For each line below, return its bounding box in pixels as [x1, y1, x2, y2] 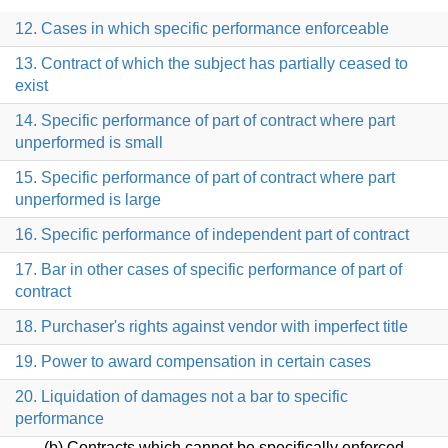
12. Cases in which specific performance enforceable [15, 20, 389, 38]
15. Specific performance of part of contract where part [15, 169, 395, 187]
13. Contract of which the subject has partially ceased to [15, 55, 408, 73]
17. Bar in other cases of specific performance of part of [15, 261, 402, 279]
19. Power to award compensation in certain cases [15, 353, 371, 371]
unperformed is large [15, 191, 161, 209]
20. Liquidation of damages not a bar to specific [15, 388, 348, 406]
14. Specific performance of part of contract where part [15, 112, 395, 130]
